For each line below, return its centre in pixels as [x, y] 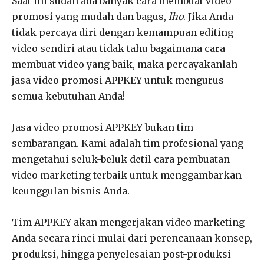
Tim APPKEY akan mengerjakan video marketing [128, 222]
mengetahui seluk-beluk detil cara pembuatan [121, 159]
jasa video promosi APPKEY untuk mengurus [118, 80]
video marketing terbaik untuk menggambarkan [127, 175]
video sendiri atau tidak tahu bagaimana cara [118, 48]
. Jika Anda [208, 16]
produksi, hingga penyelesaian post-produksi [121, 254]
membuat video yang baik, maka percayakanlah [125, 64]
